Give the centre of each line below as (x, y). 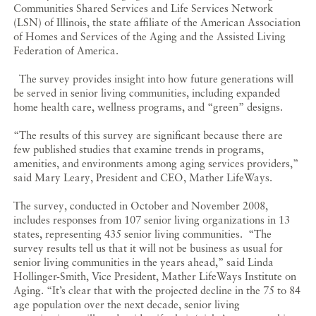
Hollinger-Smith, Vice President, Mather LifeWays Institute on (155, 276)
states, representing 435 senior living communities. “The (143, 234)
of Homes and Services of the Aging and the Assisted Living (150, 36)
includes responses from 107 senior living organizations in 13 (152, 220)
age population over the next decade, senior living (127, 304)
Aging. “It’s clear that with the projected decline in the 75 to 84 (157, 290)
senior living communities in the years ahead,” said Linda (144, 262)
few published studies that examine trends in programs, (139, 149)
